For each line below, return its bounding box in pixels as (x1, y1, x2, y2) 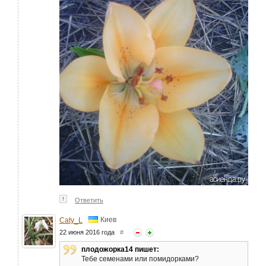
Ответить (75, 196, 103, 204)
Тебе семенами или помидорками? (81, 255, 199, 264)
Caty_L (59, 216, 83, 225)
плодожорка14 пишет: (81, 245, 159, 254)
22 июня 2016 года (59, 229, 120, 236)
